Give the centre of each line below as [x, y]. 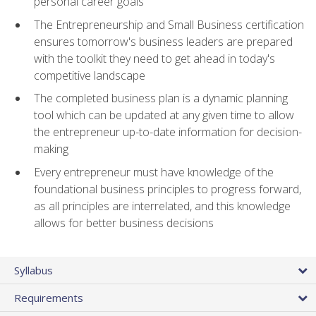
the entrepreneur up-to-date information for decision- [168, 132]
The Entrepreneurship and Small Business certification [169, 24]
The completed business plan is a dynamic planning [161, 98]
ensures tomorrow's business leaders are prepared [163, 41]
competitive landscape [90, 75]
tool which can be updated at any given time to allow [164, 115]
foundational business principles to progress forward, [168, 189]
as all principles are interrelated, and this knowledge [162, 206]
